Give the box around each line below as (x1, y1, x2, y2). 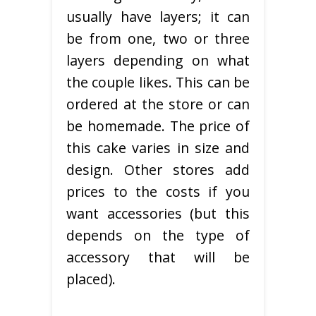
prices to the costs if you (66, 182, 250, 202)
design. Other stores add (66, 160, 250, 180)
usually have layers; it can (66, 7, 250, 27)
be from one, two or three (66, 29, 250, 49)
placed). (66, 269, 116, 289)
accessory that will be (66, 248, 250, 267)
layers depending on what (66, 51, 250, 71)
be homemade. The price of (66, 116, 250, 136)
